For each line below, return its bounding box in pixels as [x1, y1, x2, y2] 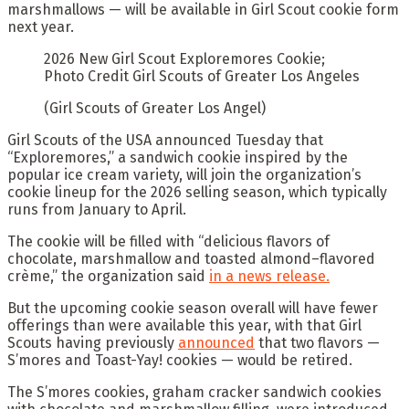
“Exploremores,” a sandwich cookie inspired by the [7, 148, 348, 166]
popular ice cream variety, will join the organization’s [7, 165, 362, 184]
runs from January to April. [7, 200, 186, 218]
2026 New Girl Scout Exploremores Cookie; [44, 49, 325, 68]
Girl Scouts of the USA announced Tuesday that [7, 131, 323, 149]
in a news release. [209, 267, 330, 285]
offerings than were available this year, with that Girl [7, 316, 362, 334]
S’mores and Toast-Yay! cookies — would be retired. [7, 351, 352, 369]
